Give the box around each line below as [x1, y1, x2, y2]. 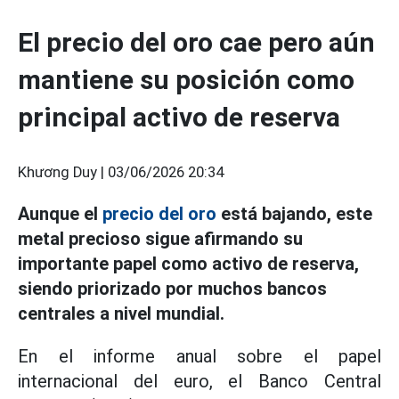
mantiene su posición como [18, 64, 354, 95]
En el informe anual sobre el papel [18, 346, 381, 367]
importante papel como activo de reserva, [18, 253, 359, 274]
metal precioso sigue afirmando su [18, 228, 303, 249]
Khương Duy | [18, 164, 108, 181]
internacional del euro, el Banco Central [18, 370, 381, 392]
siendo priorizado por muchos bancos [18, 278, 327, 299]
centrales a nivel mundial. [18, 303, 224, 324]
